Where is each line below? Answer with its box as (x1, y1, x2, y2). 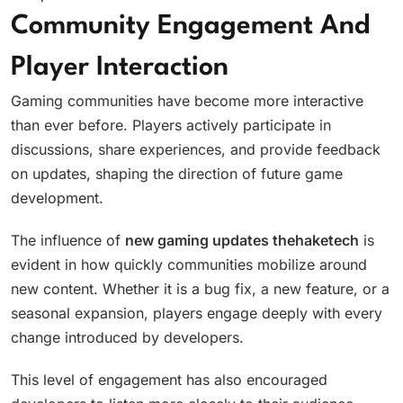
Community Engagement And (11, 13, 370, 40)
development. (11, 189, 103, 208)
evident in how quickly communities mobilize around (11, 255, 367, 274)
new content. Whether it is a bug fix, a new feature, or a (11, 280, 390, 299)
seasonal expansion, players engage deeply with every (11, 304, 382, 323)
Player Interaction (11, 55, 228, 82)
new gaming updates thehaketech (125, 231, 359, 250)
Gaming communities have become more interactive (11, 92, 363, 111)
